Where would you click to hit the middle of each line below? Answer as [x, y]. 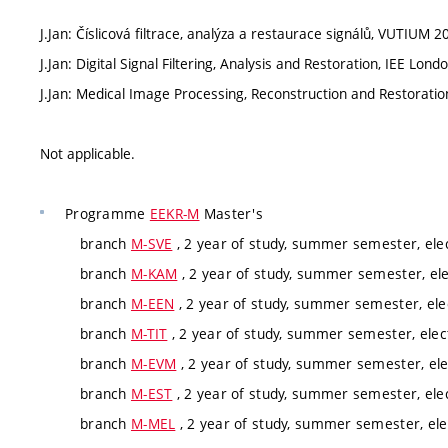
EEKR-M [174, 213]
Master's [231, 213]
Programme [107, 213]
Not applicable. [87, 153]
